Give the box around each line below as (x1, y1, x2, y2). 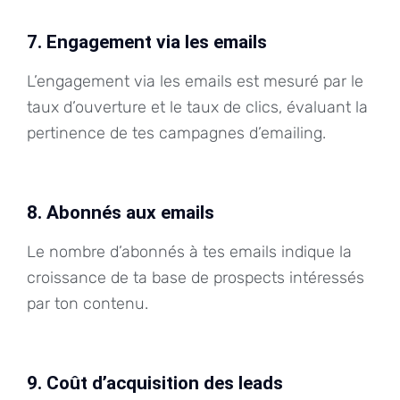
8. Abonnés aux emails (27, 202, 214, 223)
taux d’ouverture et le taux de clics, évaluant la (27, 96, 368, 117)
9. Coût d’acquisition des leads (27, 371, 283, 394)
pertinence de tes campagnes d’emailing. (27, 122, 326, 143)
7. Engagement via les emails (27, 31, 267, 54)
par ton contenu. (27, 293, 148, 313)
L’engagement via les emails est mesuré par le (27, 71, 363, 91)
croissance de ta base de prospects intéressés (27, 267, 364, 287)
